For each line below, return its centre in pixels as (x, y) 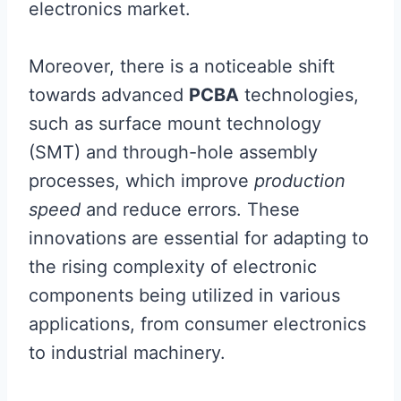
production (300, 181)
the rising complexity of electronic (173, 267)
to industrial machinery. (127, 353)
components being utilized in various (184, 295)
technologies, (299, 95)
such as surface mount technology (175, 124)
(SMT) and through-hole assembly (173, 152)
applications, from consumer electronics (197, 324)
